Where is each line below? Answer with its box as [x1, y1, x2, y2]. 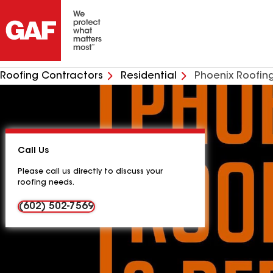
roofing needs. [18, 179, 74, 186]
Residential [121, 71, 177, 81]
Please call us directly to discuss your [18, 168, 163, 175]
